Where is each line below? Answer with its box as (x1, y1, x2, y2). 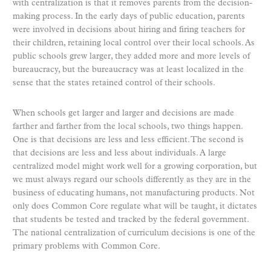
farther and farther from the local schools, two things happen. (13, 122, 243, 132)
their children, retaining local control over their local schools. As (13, 39, 255, 48)
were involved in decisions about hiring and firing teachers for (13, 25, 245, 35)
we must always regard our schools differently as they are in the (13, 175, 251, 185)
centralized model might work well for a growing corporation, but (13, 162, 257, 172)
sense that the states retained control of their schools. (13, 79, 215, 88)
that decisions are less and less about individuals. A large (13, 149, 226, 158)
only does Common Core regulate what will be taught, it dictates (13, 202, 257, 212)
